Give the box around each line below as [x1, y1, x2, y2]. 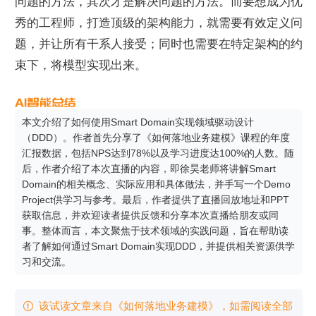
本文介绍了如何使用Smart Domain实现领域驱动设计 [22, 116, 254, 128]
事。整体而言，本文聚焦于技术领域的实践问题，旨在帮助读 [22, 224, 288, 236]
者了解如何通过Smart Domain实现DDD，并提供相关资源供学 [22, 240, 295, 252]
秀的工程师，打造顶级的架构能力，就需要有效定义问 [15, 16, 303, 30]
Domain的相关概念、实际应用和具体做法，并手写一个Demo [22, 178, 291, 190]
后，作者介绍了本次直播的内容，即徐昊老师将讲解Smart [22, 162, 276, 174]
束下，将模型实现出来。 [15, 58, 147, 72]
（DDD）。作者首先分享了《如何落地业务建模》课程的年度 [22, 131, 290, 143]
